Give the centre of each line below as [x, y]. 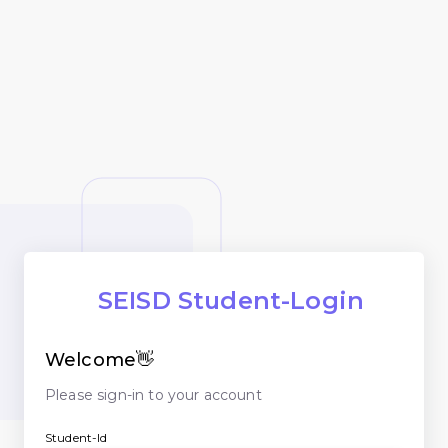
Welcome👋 [100, 359]
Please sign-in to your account [153, 394]
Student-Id [76, 437]
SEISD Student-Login [231, 300]
